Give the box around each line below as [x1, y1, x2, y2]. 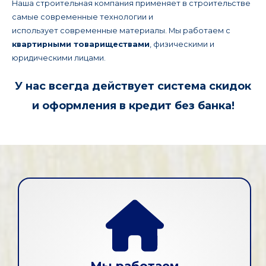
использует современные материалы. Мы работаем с [12, 26, 230, 35]
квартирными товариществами [12, 39, 150, 49]
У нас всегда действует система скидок [15, 80, 251, 93]
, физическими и [150, 39, 214, 49]
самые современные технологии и [12, 12, 153, 21]
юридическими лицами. [12, 53, 106, 62]
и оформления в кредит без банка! [31, 99, 235, 113]
